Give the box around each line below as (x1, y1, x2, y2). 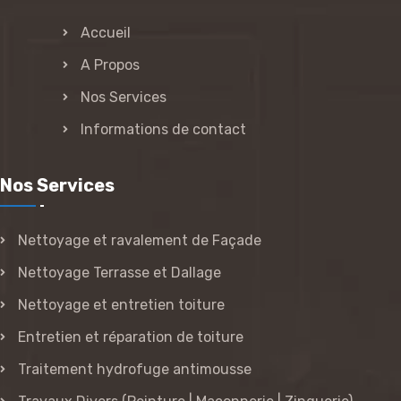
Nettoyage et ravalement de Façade (18, 231, 261, 249)
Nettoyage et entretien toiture (18, 295, 225, 313)
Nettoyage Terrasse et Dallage (18, 263, 221, 281)
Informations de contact (81, 120, 246, 138)
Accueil (81, 23, 131, 41)
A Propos (81, 55, 140, 73)
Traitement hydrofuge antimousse (18, 360, 252, 378)
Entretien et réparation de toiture (18, 328, 243, 346)
